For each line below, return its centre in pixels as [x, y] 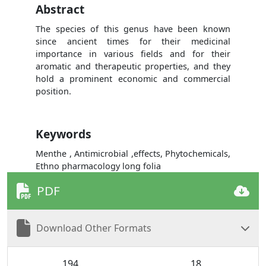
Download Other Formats [94, 228]
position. [53, 91]
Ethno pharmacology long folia [98, 166]
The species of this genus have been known [133, 28]
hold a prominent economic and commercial [133, 78]
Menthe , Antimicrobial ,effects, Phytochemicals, [133, 153]
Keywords [64, 134]
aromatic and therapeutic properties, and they [133, 66]
